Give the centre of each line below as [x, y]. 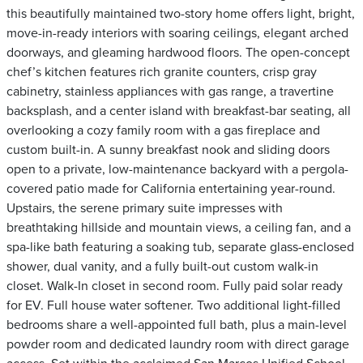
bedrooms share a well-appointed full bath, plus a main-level [177, 325]
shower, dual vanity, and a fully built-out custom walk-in [162, 267]
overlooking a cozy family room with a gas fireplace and [163, 130]
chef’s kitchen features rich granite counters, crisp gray [162, 72]
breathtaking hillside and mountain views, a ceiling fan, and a [179, 228]
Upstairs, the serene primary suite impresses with [145, 208]
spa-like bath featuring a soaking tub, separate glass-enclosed [180, 247]
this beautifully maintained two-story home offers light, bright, [181, 14]
